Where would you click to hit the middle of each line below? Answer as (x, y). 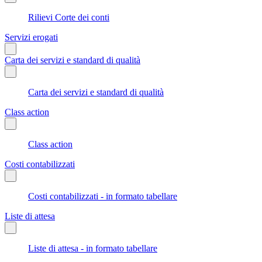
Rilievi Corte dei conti (69, 17)
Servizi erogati (31, 37)
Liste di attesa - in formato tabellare (93, 248)
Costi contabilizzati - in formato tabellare (103, 196)
